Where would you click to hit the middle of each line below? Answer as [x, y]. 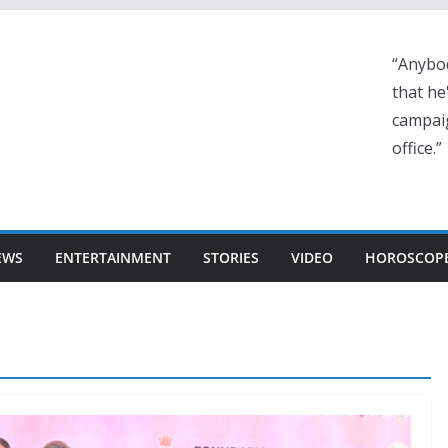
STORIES [231, 257]
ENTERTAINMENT [113, 257]
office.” [416, 148]
